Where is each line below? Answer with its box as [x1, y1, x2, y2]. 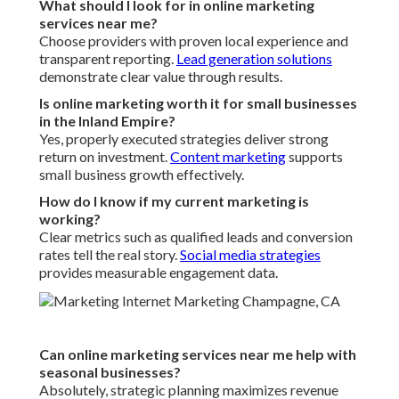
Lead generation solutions [176, 50, 332, 68]
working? [39, 210, 101, 228]
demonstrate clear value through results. [39, 68, 282, 85]
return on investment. [39, 148, 170, 166]
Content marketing [170, 148, 286, 166]
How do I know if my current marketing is [39, 192, 309, 210]
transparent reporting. [39, 50, 176, 68]
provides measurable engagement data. [39, 264, 278, 281]
